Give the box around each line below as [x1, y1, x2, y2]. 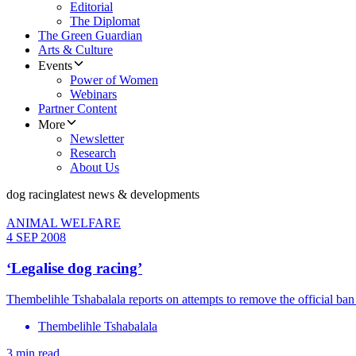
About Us [70, 161, 119, 175]
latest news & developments [60, 188, 199, 202]
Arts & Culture [38, 43, 113, 57]
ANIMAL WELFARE [6, 216, 121, 230]
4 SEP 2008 [6, 230, 66, 245]
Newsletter [70, 132, 124, 146]
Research [70, 146, 116, 161]
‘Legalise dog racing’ [6, 260, 142, 277]
